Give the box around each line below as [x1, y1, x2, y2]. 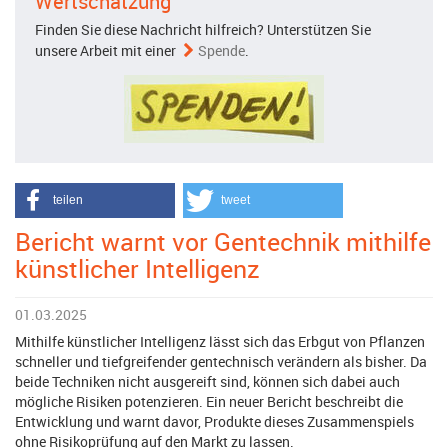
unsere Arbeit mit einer [35, 41, 179, 60]
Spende [198, 41, 245, 60]
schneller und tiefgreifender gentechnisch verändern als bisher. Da [15, 352, 427, 371]
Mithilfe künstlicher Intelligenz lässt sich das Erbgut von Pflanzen [15, 332, 425, 351]
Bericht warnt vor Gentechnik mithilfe [15, 225, 431, 258]
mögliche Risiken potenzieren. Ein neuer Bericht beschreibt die [15, 392, 403, 411]
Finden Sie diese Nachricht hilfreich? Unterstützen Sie [35, 20, 371, 39]
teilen [53, 193, 83, 207]
